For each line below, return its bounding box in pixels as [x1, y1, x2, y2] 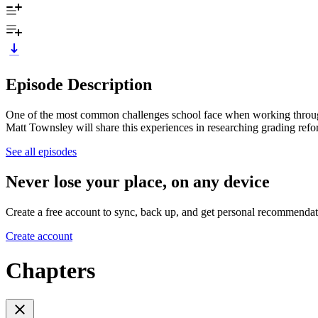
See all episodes [6, 145, 77, 158]
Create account [6, 229, 72, 242]
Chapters [6, 257, 95, 283]
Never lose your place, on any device [6, 172, 270, 191]
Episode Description [6, 75, 152, 94]
